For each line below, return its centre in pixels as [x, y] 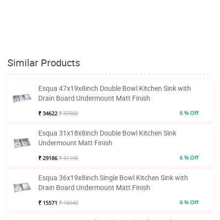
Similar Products [44, 63]
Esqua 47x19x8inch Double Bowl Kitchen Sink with [115, 88]
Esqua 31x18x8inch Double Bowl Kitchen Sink [107, 133]
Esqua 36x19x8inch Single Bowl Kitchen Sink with [113, 178]
